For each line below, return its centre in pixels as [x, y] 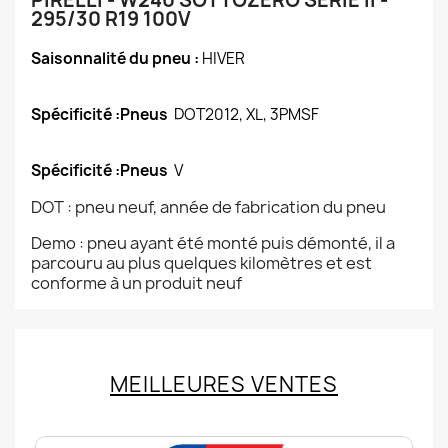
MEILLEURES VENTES [224, 384]
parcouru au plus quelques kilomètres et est [201, 263]
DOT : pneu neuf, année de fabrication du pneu [208, 207]
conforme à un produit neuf [136, 283]
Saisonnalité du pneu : [116, 58]
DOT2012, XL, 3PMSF [246, 114]
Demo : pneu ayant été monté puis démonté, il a [213, 243]
